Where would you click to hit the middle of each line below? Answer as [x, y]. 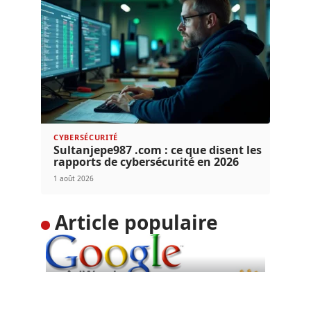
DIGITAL [78, 276]
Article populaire [136, 222]
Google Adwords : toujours [151, 296]
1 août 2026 [74, 178]
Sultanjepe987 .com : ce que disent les [158, 150]
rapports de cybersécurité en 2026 [146, 161]
